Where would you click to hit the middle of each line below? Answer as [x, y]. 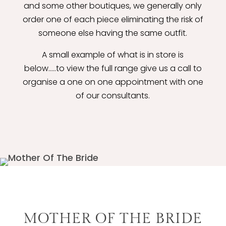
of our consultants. [113, 96]
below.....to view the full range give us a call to [113, 69]
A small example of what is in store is [113, 55]
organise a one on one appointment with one [113, 82]
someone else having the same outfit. [113, 33]
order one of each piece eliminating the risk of [113, 20]
